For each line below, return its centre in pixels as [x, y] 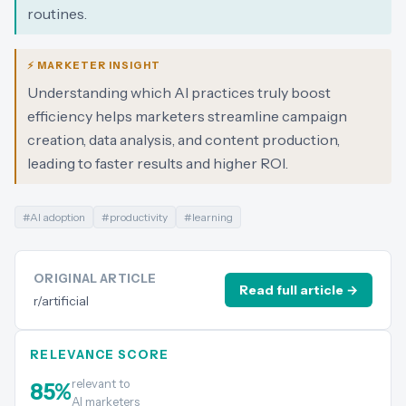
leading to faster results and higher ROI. [158, 163]
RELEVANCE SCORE [100, 354]
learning [213, 217]
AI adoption [58, 217]
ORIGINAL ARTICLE [95, 278]
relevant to [101, 383]
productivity [139, 217]
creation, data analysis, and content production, [184, 140]
